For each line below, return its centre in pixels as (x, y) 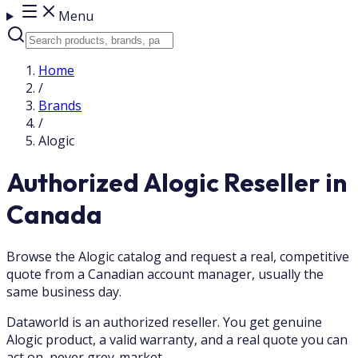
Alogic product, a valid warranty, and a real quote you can (177, 339)
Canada (54, 215)
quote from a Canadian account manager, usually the (165, 274)
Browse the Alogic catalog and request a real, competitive (178, 256)
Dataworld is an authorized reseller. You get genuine (164, 322)
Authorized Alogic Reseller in (177, 183)
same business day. (64, 291)
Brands (60, 105)
